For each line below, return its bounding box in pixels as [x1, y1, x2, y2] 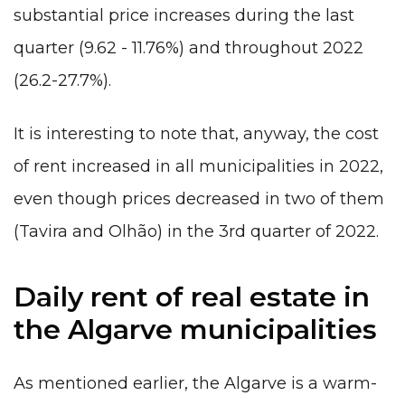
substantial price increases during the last [14, 5, 354, 25]
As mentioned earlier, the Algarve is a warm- [14, 372, 377, 393]
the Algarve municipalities [14, 313, 377, 347]
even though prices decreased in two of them [14, 188, 384, 209]
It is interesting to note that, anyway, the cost [14, 123, 379, 144]
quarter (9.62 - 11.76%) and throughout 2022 [14, 37, 363, 58]
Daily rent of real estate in [14, 280, 370, 315]
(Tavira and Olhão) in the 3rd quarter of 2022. [14, 221, 379, 241]
